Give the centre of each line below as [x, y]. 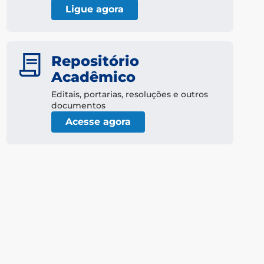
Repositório [95, 61]
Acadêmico [93, 77]
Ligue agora [95, 9]
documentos [78, 106]
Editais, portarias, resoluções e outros [130, 95]
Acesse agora [98, 122]
